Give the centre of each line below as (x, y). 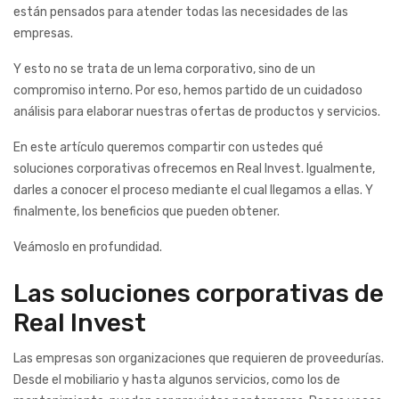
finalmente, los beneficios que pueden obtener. (147, 212)
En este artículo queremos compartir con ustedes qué (168, 148)
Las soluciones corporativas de (199, 294)
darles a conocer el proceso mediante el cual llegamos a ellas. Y (193, 191)
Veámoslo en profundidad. (89, 248)
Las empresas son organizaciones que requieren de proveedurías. (199, 358)
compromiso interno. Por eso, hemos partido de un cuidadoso (188, 91)
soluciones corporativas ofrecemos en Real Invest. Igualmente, (194, 169)
